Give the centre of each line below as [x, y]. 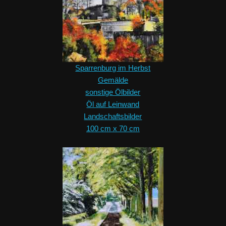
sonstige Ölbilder [113, 92]
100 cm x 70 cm [113, 129]
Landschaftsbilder [113, 117]
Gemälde [113, 80]
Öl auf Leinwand [113, 104]
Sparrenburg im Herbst [113, 68]
